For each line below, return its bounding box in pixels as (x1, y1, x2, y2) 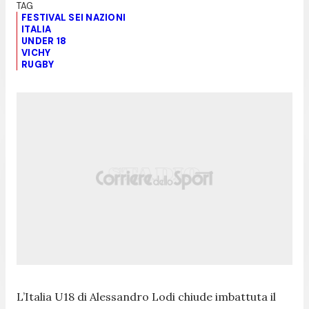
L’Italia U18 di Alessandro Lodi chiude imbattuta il (17, 289, 276, 303)
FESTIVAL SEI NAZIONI (21, 11, 126, 23)
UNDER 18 (21, 34, 67, 47)
